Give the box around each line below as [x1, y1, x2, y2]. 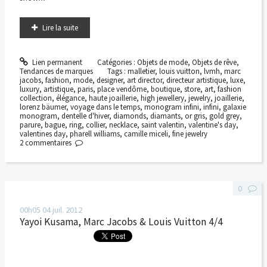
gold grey [209, 111, 240, 122]
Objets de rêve [191, 57, 237, 68]
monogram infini [144, 102, 199, 113]
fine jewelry [172, 129, 207, 139]
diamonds [113, 111, 146, 122]
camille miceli [123, 129, 168, 139]
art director [126, 75, 162, 86]
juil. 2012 [52, 204, 82, 215]
